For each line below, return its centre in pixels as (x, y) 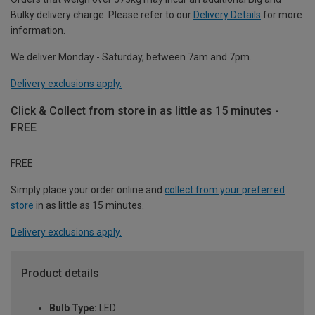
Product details (60, 273)
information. (38, 30)
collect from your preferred (225, 189)
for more (282, 14)
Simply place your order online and (88, 189)
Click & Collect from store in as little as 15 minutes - (145, 110)
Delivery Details (227, 14)
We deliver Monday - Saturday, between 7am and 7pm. (131, 57)
